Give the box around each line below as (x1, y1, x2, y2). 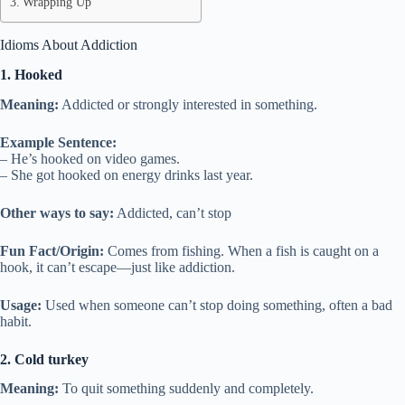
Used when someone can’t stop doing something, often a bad (42, 297, 392, 313)
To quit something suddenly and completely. (59, 381, 314, 397)
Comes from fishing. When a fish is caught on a (104, 242, 379, 259)
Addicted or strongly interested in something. (59, 96, 317, 112)
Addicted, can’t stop (114, 204, 231, 221)
